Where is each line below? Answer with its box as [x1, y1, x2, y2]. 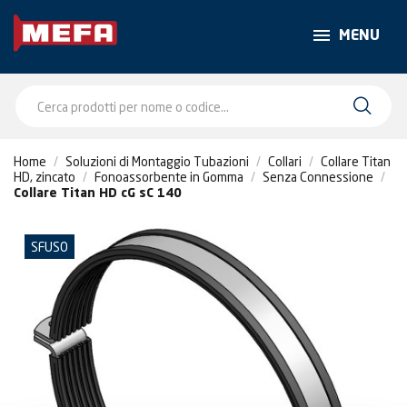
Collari [268, 154, 302, 169]
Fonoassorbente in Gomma [94, 169, 243, 184]
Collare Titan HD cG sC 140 [14, 187, 182, 200]
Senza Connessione [263, 169, 373, 184]
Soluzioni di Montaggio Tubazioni [65, 154, 249, 169]
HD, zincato [14, 169, 75, 184]
